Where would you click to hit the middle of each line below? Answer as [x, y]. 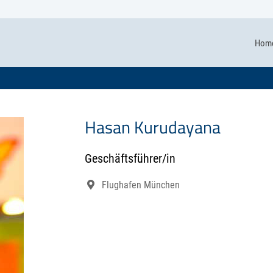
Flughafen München [141, 185]
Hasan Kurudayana [153, 127]
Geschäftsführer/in [130, 158]
